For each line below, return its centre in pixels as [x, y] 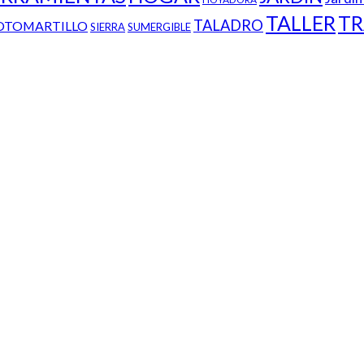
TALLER [301, 23]
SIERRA [108, 27]
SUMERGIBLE [159, 27]
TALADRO [228, 26]
